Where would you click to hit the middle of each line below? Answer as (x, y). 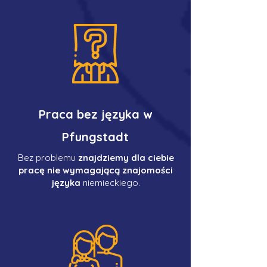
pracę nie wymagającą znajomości (96, 170)
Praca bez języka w (95, 114)
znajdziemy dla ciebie (126, 158)
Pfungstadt (95, 137)
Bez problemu (48, 158)
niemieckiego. (110, 183)
